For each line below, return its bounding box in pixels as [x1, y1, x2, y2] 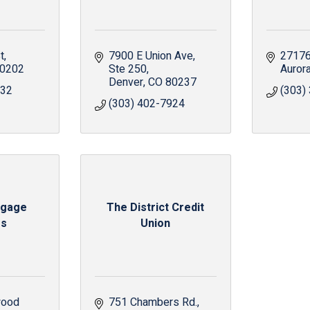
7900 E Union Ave [108, 48, 193, 64]
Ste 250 [108, 61, 147, 77]
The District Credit [107, 199, 205, 216]
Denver [108, 74, 143, 91]
